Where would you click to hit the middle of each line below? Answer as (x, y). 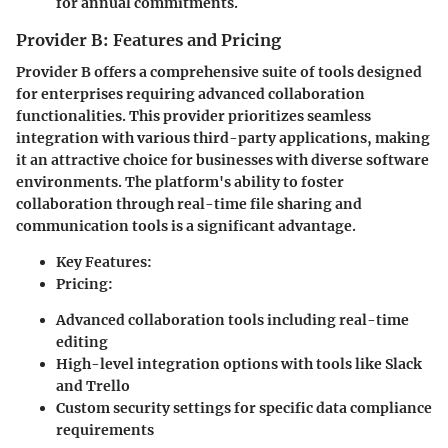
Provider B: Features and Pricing (148, 40)
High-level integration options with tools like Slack (239, 364)
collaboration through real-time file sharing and (189, 204)
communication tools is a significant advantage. (186, 226)
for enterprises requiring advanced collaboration (190, 94)
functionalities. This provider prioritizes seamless (193, 116)
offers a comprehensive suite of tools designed (256, 72)
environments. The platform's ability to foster (180, 182)
